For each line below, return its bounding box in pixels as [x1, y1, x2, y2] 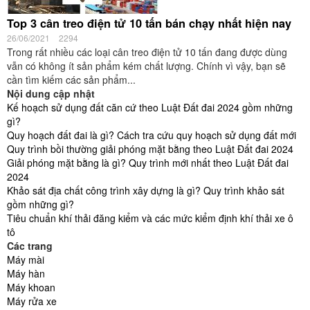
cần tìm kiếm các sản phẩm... [7, 73, 136, 86]
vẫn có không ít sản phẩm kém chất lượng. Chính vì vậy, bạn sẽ [7, 59, 286, 73]
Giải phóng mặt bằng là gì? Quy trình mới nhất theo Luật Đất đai [7, 156, 289, 170]
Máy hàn [7, 266, 45, 280]
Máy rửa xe [7, 294, 57, 308]
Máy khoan [7, 280, 55, 294]
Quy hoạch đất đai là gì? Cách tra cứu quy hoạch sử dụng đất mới [7, 128, 296, 142]
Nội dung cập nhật [7, 86, 95, 100]
